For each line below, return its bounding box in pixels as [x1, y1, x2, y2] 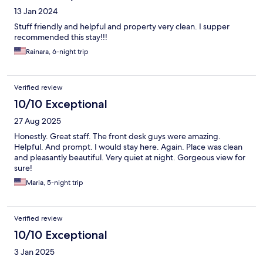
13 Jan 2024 [14, 5, 58, 16]
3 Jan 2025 [14, 246, 55, 257]
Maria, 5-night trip [26, 177, 83, 187]
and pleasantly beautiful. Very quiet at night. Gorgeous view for [14, 151, 245, 163]
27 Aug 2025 [14, 115, 61, 126]
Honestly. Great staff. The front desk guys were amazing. [14, 130, 221, 141]
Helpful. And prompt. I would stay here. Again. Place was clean [14, 141, 242, 152]
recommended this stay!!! [14, 31, 107, 42]
